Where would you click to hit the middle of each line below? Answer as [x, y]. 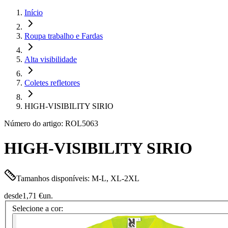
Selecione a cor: [38, 209]
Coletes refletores [52, 83]
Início [34, 12]
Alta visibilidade [51, 59]
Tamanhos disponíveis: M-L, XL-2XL [78, 178]
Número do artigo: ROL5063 [51, 123]
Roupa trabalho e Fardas [64, 36]
